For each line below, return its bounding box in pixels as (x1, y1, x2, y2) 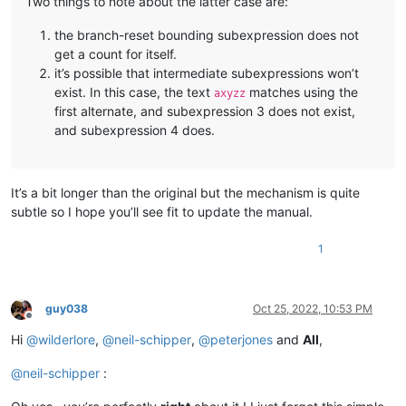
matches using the (246, 84, 358, 101)
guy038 (45, 302, 88, 316)
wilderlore (38, 332, 95, 348)
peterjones (210, 332, 273, 348)
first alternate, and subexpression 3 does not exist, (54, 103, 355, 120)
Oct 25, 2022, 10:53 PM (253, 302, 372, 316)
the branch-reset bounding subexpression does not (54, 27, 359, 43)
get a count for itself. (54, 46, 177, 63)
